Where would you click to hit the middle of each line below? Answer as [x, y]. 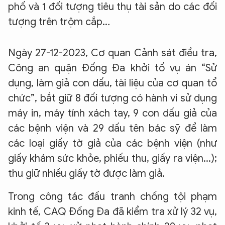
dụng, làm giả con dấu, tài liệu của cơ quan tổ [113, 83]
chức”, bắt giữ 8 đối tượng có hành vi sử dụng [113, 98]
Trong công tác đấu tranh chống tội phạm [113, 197]
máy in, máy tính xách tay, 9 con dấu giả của [113, 113]
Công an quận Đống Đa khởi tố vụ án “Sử [113, 68]
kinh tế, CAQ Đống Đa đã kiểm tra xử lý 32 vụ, [113, 212]
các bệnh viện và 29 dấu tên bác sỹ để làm [113, 128]
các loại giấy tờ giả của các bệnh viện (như [113, 143]
